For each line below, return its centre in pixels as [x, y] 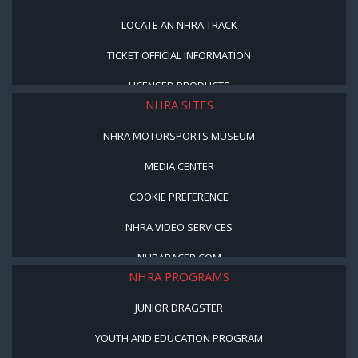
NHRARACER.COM [179, 257]
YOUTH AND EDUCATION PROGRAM [179, 338]
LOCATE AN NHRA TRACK [179, 24]
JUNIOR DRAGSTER [179, 307]
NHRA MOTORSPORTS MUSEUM [179, 135]
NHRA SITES [179, 104]
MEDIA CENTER [179, 166]
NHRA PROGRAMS [179, 276]
